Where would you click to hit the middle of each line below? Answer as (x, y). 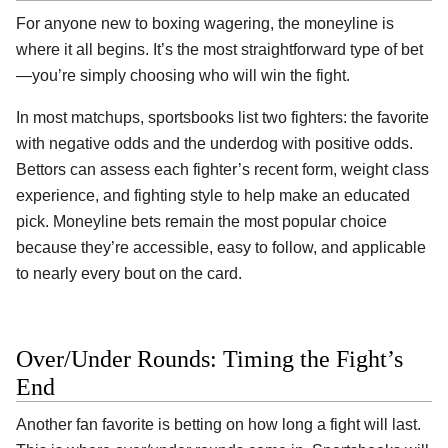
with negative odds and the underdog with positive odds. (214, 144)
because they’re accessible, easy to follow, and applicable (221, 248)
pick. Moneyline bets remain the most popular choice (201, 222)
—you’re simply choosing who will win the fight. (183, 76)
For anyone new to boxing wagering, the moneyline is (205, 24)
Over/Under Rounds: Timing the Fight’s (209, 358)
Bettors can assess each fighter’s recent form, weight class (222, 170)
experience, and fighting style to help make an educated (213, 196)
